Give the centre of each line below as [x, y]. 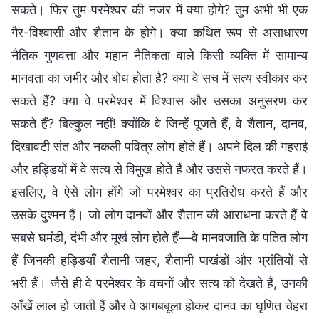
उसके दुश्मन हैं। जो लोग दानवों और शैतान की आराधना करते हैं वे [159, 215]
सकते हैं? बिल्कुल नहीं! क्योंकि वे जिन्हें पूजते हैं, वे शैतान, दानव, [159, 124]
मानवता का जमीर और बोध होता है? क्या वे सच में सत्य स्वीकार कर [159, 78]
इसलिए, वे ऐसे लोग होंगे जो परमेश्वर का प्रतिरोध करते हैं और [159, 192]
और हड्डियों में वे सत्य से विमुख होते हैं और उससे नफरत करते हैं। [159, 169]
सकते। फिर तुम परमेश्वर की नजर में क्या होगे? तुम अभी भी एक [159, 10]
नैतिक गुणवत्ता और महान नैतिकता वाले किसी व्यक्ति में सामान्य [159, 56]
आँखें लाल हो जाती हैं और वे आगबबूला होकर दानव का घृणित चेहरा [159, 306]
